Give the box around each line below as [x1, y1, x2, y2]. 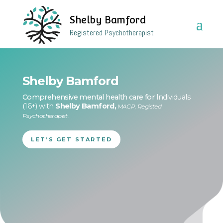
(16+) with [22, 102, 56, 111]
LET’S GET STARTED [30, 136, 112, 143]
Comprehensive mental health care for [22, 93, 156, 102]
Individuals [156, 93, 191, 102]
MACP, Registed [117, 103, 162, 110]
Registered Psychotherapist [69, 27, 154, 38]
